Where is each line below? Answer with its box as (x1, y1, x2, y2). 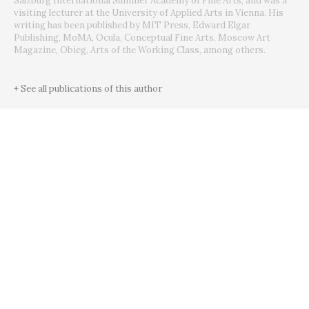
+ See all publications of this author (14, 82, 162, 94)
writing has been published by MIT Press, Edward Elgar (14, 19, 250, 31)
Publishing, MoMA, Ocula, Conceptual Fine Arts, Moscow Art (14, 31, 270, 43)
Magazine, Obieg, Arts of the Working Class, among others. (14, 43, 266, 56)
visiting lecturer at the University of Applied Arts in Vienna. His (14, 6, 283, 19)
